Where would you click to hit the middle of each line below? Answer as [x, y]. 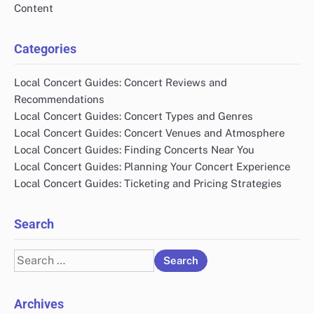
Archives [39, 304]
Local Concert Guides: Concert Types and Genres [134, 116]
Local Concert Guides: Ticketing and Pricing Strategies [148, 184]
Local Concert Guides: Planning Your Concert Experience [152, 167]
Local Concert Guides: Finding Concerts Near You [134, 150]
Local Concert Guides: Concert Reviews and [121, 83]
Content [34, 8]
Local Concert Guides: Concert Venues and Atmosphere [149, 133]
